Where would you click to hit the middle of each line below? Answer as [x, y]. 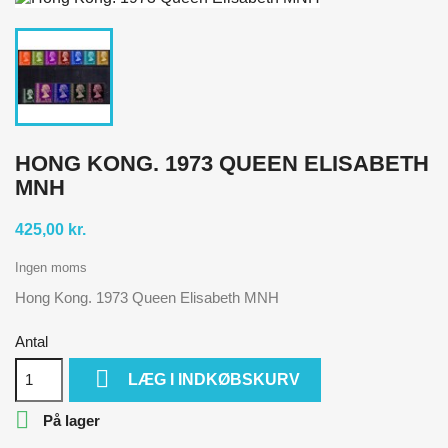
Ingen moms [51, 267]
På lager [69, 420]
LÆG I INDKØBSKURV [214, 379]
